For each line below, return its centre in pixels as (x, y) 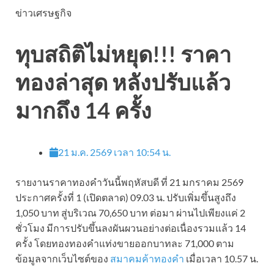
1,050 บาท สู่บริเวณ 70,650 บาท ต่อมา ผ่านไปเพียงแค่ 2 (130, 212)
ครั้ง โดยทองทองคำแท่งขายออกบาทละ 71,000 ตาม (125, 243)
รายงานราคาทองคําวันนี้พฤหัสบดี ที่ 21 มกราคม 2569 (129, 182)
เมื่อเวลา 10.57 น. (221, 258)
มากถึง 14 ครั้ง (83, 110)
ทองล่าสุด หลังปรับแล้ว (123, 82)
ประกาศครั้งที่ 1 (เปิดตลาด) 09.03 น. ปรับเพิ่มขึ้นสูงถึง (126, 197)
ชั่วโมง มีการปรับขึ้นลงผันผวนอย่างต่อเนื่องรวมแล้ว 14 (131, 228)
